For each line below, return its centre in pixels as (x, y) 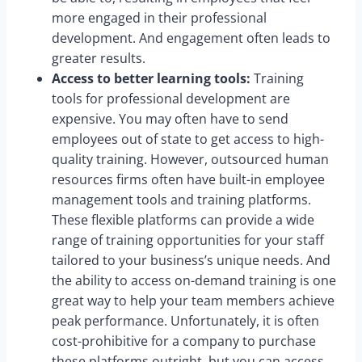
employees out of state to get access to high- (188, 139)
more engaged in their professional (159, 18)
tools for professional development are (171, 99)
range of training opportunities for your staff (188, 240)
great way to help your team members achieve (193, 301)
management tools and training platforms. (181, 200)
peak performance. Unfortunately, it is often (185, 321)
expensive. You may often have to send (170, 119)
